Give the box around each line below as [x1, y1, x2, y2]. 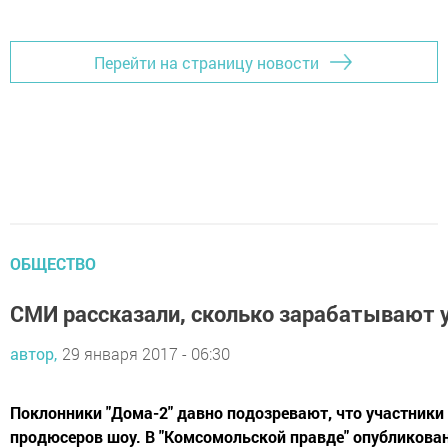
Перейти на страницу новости [94, 51, 319, 73]
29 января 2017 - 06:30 [62, 343, 230, 365]
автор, [10, 343, 57, 365]
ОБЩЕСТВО [10, 253, 96, 275]
